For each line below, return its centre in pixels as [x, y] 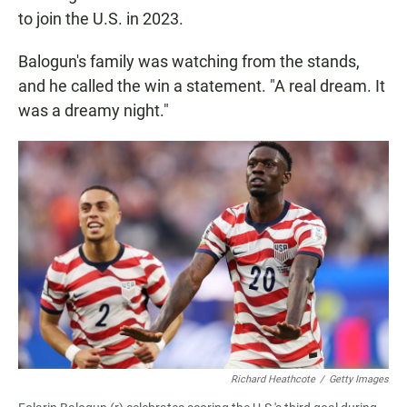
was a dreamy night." [94, 111]
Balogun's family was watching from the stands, [189, 62]
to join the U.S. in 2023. [101, 19]
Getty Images [359, 380]
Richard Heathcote [273, 380]
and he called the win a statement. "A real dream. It [202, 86]
